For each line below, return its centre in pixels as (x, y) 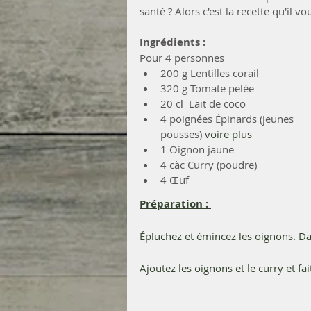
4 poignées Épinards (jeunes (228, 119)
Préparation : (175, 204)
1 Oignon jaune (197, 149)
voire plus (228, 134)
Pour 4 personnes (183, 58)
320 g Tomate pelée (207, 88)
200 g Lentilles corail (210, 73)
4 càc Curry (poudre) (209, 165)
